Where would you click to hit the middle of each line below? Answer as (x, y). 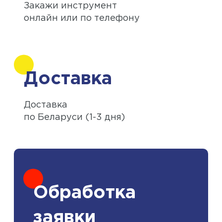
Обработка (84, 193)
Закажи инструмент (70, 6)
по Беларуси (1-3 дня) (74, 117)
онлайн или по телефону (82, 18)
